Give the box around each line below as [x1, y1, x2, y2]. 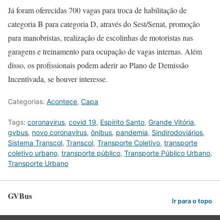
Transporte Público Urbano [124, 149, 210, 158]
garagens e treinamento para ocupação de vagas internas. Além [8, 46, 202, 57]
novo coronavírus [32, 128, 87, 137]
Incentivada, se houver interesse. [8, 74, 108, 84]
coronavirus [27, 118, 65, 127]
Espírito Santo [100, 118, 144, 127]
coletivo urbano [8, 149, 57, 158]
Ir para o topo [172, 197, 212, 205]
